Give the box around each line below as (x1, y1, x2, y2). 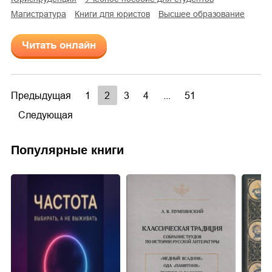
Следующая (18, 109, 73, 120)
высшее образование (164, 8, 245, 19)
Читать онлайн (22, 39, 96, 51)
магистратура (18, 8, 66, 19)
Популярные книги (11, 143, 124, 157)
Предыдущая (10, 90, 71, 101)
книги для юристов (80, 8, 150, 19)
